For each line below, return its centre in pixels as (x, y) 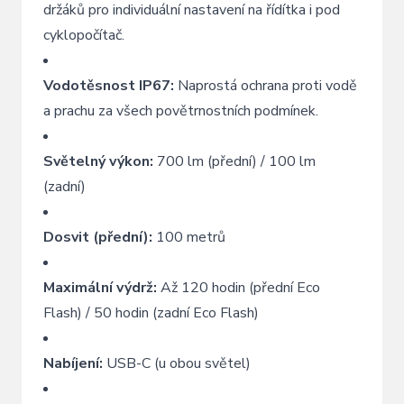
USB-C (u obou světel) (177, 363)
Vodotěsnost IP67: (109, 86)
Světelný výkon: (98, 161)
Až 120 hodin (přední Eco (239, 288)
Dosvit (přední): (98, 237)
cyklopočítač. (84, 35)
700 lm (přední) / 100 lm (234, 161)
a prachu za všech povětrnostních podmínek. (181, 111)
